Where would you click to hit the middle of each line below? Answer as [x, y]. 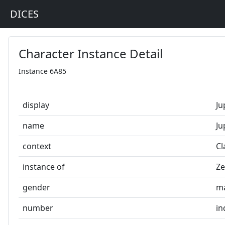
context [37, 146]
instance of [44, 167]
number [38, 208]
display [36, 105]
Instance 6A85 [42, 71]
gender [36, 187]
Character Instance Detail [91, 53]
